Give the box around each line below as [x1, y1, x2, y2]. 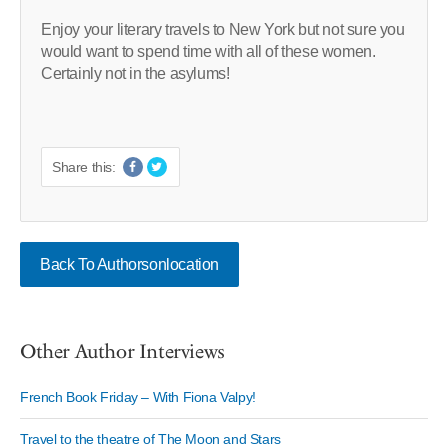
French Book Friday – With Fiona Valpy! [20, 389, 256, 406]
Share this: [52, 159, 116, 176]
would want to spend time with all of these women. [41, 43, 376, 61]
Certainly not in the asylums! [41, 65, 230, 83]
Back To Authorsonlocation [40, 256, 219, 274]
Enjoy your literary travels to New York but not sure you [41, 21, 405, 39]
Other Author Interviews [20, 338, 225, 367]
